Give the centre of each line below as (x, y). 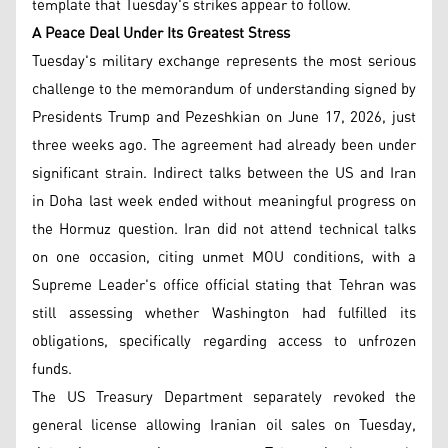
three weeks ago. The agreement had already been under (224, 145)
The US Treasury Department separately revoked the (224, 397)
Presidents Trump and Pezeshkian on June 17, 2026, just (224, 117)
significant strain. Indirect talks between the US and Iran (224, 173)
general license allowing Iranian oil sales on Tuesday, (224, 425)
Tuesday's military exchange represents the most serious (224, 61)
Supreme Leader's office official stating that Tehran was (224, 285)
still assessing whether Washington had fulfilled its (224, 313)
